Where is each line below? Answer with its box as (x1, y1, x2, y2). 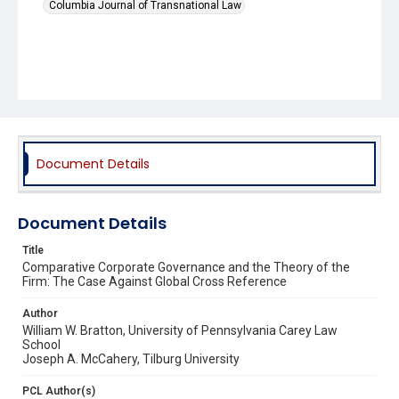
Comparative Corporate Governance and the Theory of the (22, 259, 350, 274)
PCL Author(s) (22, 384, 95, 397)
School (22, 337, 61, 352)
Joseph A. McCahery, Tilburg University (22, 351, 240, 366)
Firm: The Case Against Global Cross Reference (22, 273, 287, 289)
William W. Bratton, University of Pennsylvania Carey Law (22, 322, 338, 338)
